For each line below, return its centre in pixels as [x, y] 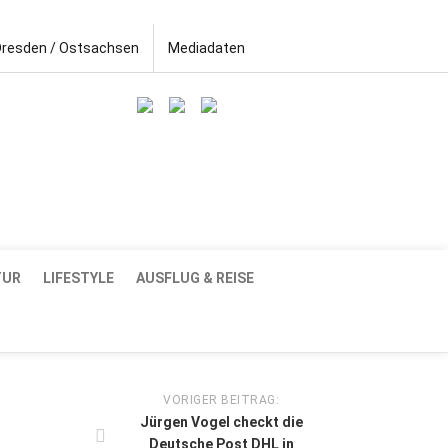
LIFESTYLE [78, 277]
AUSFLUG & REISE [195, 277]
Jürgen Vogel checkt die [221, 421]
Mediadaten [206, 48]
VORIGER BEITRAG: [221, 399]
